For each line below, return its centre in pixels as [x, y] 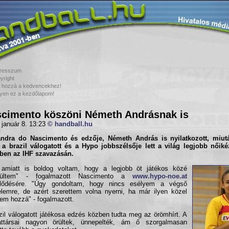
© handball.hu [70, 124]
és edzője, [88, 139]
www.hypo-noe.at [160, 176]
